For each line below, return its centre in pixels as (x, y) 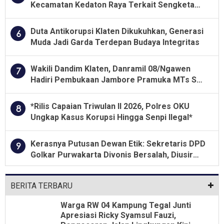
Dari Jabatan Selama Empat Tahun (94, 165)
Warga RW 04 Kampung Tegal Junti (126, 205)
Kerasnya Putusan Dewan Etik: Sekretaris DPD (118, 143)
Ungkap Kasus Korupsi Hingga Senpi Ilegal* (111, 117)
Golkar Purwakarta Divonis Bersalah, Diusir (112, 154)
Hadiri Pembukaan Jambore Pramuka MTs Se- (117, 79)
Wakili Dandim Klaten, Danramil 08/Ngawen (110, 68)
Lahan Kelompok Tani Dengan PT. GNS (102, 15)
